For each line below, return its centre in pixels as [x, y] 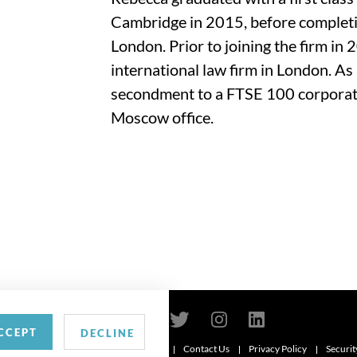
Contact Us [206, 349]
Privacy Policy [277, 349]
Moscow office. [163, 117]
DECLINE [108, 333]
